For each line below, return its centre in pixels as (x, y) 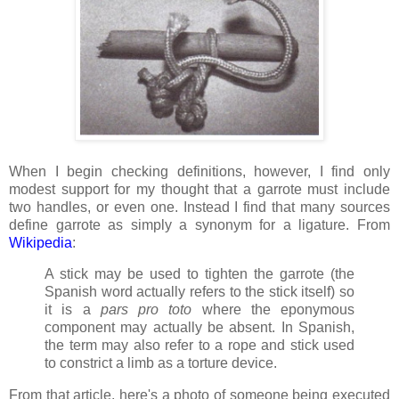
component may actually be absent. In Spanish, (199, 328)
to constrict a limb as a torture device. (161, 363)
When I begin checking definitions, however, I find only (199, 171)
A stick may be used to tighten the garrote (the (199, 274)
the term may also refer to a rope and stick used (199, 346)
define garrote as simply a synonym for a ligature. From (199, 224)
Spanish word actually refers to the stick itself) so (199, 292)
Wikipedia (41, 242)
